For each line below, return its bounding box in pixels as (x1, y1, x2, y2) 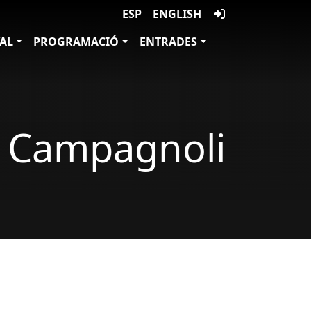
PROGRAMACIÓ (33, 34, 119, 49)
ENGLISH (153, 6, 201, 22)
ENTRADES (140, 34, 198, 49)
